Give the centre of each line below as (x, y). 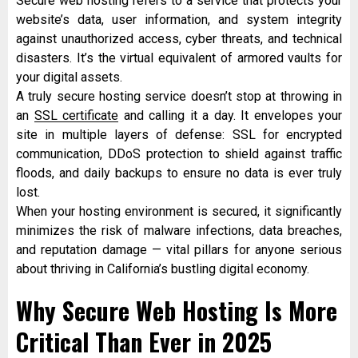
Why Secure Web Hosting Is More (177, 311)
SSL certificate (76, 116)
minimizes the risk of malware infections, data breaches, (179, 231)
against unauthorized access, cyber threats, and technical (179, 39)
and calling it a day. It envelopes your (230, 116)
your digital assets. (69, 78)
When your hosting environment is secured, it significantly (179, 212)
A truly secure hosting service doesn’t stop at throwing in (179, 97)
